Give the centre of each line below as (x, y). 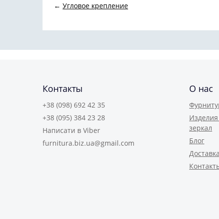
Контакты (63, 88)
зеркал (201, 128)
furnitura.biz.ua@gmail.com (88, 143)
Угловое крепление (95, 6)
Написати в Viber (71, 130)
